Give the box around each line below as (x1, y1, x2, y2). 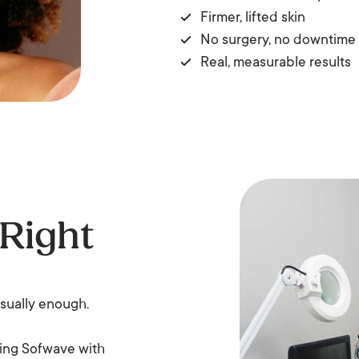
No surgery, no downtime (200, 33, 356, 49)
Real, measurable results (200, 55, 351, 71)
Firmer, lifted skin (200, 10, 305, 26)
